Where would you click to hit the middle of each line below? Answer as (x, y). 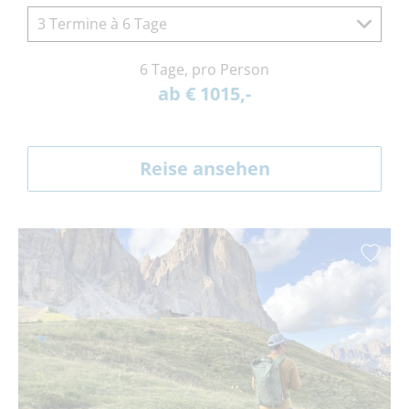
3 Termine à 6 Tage (102, 24)
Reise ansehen (204, 169)
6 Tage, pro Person (204, 70)
